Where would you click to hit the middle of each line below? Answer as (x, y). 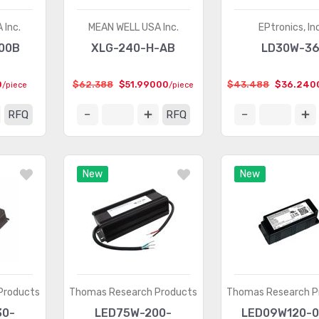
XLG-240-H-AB (134, 48)
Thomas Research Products (134, 292)
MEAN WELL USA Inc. (133, 27)
